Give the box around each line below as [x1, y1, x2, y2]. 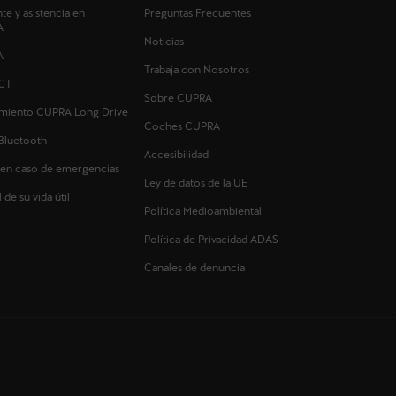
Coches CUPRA [144, 120, 221, 133]
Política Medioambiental [144, 205, 263, 218]
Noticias [144, 35, 185, 49]
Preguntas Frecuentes [144, 7, 252, 20]
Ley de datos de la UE [144, 177, 248, 190]
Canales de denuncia [144, 262, 246, 275]
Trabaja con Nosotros [144, 64, 250, 77]
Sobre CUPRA [144, 92, 213, 105]
